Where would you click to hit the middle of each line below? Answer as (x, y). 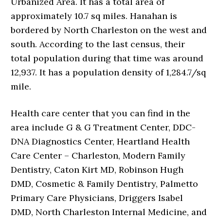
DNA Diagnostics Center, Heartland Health (100, 141)
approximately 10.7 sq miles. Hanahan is (94, 16)
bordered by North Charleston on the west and (109, 30)
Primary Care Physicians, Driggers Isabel (97, 198)
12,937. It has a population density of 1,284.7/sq (109, 72)
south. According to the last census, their (98, 44)
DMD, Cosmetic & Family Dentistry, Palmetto (105, 183)
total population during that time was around (107, 58)
